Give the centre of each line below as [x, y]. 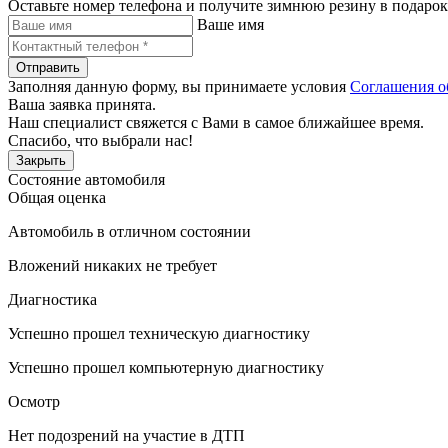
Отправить [48, 67]
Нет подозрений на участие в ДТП [126, 435]
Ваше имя [230, 24]
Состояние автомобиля [86, 179]
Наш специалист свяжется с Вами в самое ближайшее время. [216, 122]
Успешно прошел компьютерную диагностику [166, 367]
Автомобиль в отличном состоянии [129, 231]
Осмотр [34, 401]
